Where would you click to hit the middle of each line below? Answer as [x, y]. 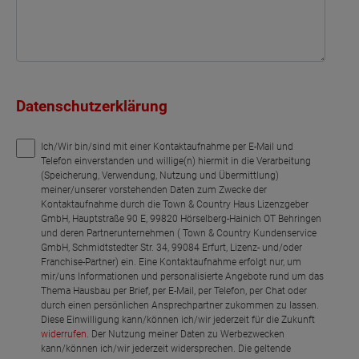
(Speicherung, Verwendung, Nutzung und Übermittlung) [160, 175]
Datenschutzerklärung [92, 106]
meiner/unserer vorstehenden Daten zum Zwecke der [154, 190]
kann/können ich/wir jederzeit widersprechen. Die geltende [166, 348]
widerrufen [64, 334]
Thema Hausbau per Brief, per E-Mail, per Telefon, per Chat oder [174, 290]
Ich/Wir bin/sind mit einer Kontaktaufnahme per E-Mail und [167, 146]
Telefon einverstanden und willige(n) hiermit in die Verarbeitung [176, 161]
